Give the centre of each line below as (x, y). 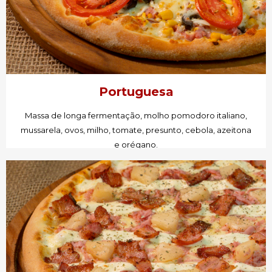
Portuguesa (136, 92)
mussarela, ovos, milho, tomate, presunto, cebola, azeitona (136, 130)
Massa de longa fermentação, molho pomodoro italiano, (136, 116)
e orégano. (136, 145)
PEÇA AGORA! (136, 172)
